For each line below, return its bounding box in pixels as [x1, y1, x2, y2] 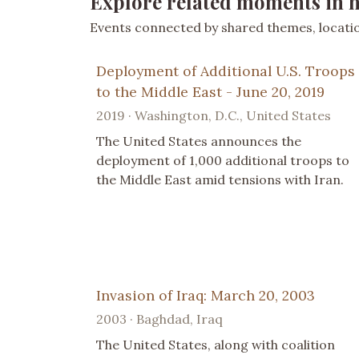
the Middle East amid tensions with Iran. [96, 171, 344, 188]
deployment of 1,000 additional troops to [96, 151, 349, 168]
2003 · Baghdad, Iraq [96, 310, 223, 327]
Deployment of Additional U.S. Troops [96, 61, 355, 80]
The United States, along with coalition [96, 336, 335, 353]
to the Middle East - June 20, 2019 [96, 82, 325, 101]
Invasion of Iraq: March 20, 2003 [96, 285, 315, 305]
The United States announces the [96, 132, 301, 149]
